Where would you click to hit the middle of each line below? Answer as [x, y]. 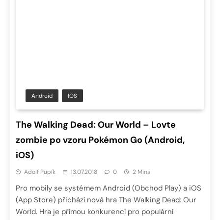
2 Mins [141, 172]
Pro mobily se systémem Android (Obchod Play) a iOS [109, 188]
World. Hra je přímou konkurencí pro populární [95, 211]
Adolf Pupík [40, 172]
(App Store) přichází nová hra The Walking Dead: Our [106, 200]
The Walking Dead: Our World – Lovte [96, 124]
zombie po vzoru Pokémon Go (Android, [100, 140]
